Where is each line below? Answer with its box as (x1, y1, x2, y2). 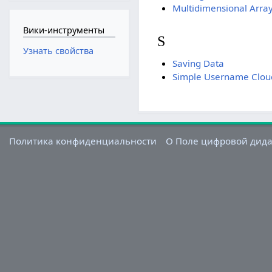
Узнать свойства (22, 45, 93, 57)
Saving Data (172, 57, 224, 70)
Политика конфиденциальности (9, 135, 157, 148)
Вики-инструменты (22, 24, 104, 36)
